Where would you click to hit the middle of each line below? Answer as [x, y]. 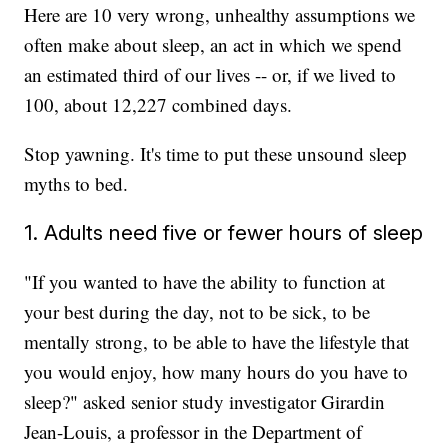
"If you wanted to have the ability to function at [205, 282]
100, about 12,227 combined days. [158, 105]
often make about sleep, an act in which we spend [213, 45]
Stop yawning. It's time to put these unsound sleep [216, 154]
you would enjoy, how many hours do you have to [216, 372]
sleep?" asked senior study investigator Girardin [205, 402]
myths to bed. [76, 184]
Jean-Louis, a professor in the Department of [193, 432]
